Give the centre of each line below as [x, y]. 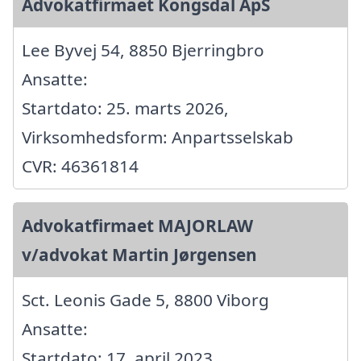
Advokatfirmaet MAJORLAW [137, 225]
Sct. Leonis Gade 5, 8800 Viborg [145, 299]
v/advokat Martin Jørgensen [139, 254]
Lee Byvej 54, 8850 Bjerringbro [143, 50]
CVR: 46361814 [80, 166]
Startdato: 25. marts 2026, [125, 108]
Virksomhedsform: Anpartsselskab [158, 137]
